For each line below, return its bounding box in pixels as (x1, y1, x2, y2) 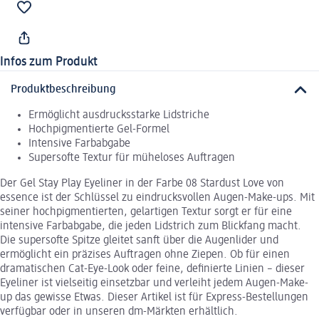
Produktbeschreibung (11, 84, 116, 96)
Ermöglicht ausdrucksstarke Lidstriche (28, 110, 209, 122)
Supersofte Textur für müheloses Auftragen (28, 152, 235, 164)
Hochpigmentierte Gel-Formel (28, 124, 169, 136)
